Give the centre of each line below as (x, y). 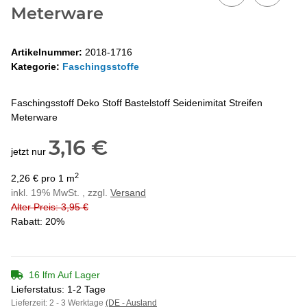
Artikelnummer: (48, 52)
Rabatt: (28, 221)
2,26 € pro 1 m (43, 178)
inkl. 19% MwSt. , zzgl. (61, 192)
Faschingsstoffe (101, 66)
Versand (128, 192)
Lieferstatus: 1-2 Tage (58, 289)
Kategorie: (37, 66)
